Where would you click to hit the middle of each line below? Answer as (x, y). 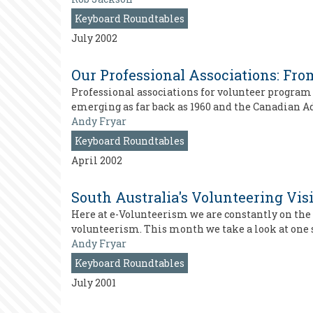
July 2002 (94, 38)
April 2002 (97, 160)
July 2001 (94, 283)
